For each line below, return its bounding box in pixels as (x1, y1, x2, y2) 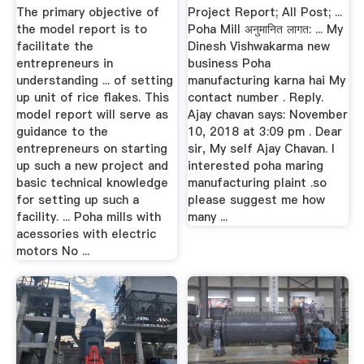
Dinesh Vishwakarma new (188, 37, 331, 54)
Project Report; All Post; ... (188, 3, 343, 20)
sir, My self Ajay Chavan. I (188, 140, 336, 157)
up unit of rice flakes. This (15, 89, 169, 106)
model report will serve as (15, 106, 168, 123)
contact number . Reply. (188, 89, 324, 106)
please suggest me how (188, 191, 326, 208)
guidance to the (15, 123, 108, 140)
